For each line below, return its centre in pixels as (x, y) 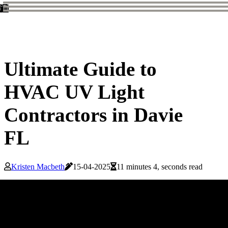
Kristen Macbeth (38, 167)
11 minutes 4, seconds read (160, 167)
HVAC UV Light (74, 92)
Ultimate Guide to (80, 69)
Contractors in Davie (93, 115)
